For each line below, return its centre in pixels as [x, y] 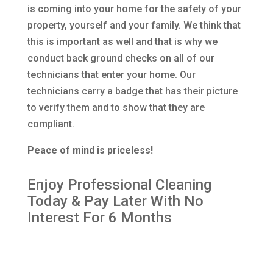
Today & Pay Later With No [115, 201]
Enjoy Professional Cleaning [119, 185]
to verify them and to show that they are [116, 108]
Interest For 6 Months [99, 218]
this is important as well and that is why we [122, 42]
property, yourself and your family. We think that [134, 26]
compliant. [51, 124]
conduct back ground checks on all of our [121, 58]
